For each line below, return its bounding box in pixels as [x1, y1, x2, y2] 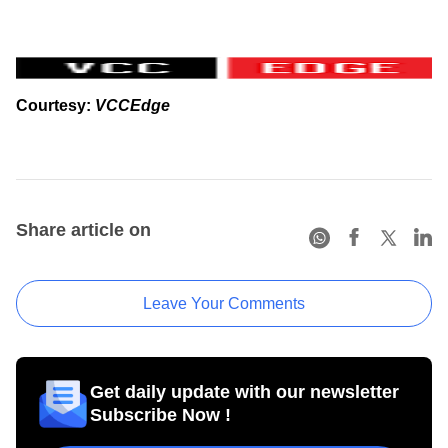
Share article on [16, 220, 151, 241]
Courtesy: [16, 97, 95, 115]
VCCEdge [95, 97, 170, 115]
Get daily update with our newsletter [90, 382, 399, 403]
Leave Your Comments [143, 295, 305, 313]
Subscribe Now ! [90, 405, 231, 426]
